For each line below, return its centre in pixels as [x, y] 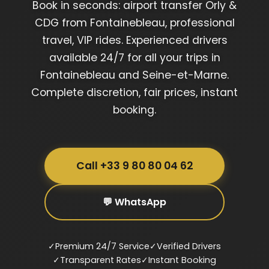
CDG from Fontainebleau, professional [134, 23]
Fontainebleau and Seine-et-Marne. [134, 75]
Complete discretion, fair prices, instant [134, 92]
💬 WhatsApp [134, 202]
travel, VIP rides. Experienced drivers [134, 40]
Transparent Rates [101, 260]
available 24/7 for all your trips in [134, 57]
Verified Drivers [189, 246]
